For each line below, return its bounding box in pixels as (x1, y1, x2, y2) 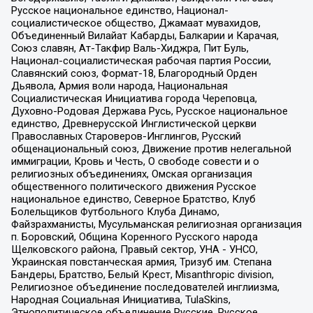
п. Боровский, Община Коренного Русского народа (10, 230, 258, 243)
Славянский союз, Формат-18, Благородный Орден (10, 66, 257, 80)
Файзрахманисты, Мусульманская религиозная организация (10, 217, 302, 231)
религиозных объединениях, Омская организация (10, 167, 252, 180)
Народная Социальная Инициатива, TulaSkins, (10, 293, 231, 306)
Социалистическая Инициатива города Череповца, (10, 92, 257, 105)
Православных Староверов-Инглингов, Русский (10, 129, 241, 143)
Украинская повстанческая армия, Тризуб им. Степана (10, 255, 272, 268)
